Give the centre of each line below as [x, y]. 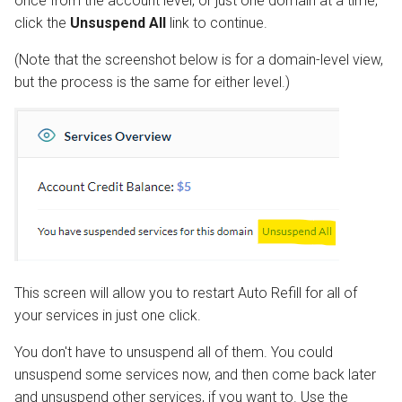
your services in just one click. [108, 315]
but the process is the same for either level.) [152, 82]
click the [42, 22]
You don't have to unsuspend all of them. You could [174, 352]
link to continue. [217, 22]
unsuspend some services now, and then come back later [195, 374]
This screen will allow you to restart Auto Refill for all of [186, 293]
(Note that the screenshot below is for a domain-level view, [199, 59]
